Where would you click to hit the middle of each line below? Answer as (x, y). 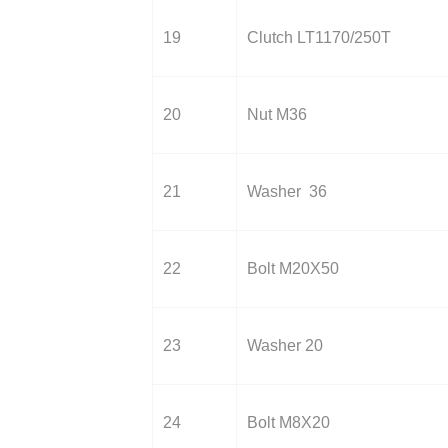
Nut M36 (277, 114)
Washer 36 (287, 191)
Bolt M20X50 (293, 268)
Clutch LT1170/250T (319, 37)
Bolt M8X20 (288, 422)
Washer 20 (285, 345)
